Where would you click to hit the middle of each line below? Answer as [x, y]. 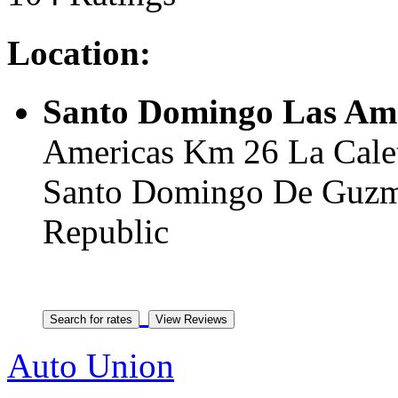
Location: [79, 52]
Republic [106, 231]
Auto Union [91, 365]
